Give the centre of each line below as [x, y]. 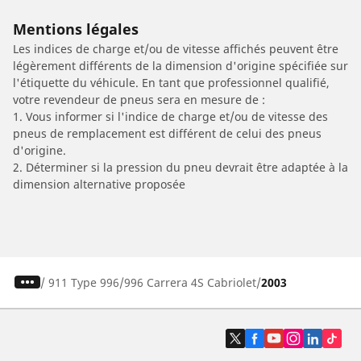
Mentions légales [76, 29]
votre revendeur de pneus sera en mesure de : [139, 99]
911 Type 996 [83, 282]
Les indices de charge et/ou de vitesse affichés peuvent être [176, 48]
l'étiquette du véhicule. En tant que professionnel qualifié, [171, 82]
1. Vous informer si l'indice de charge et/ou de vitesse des [170, 116]
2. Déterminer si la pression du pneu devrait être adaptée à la [180, 167]
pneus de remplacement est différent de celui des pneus [167, 133]
